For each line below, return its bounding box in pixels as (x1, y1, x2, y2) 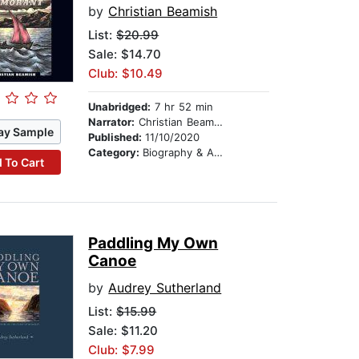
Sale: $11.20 (88, 323, 159, 339)
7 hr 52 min (151, 100, 214, 114)
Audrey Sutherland (108, 280, 222, 296)
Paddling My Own (88, 234, 219, 253)
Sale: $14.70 (88, 46, 162, 63)
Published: (88, 131, 146, 144)
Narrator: (88, 115, 135, 129)
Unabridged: (88, 100, 151, 114)
